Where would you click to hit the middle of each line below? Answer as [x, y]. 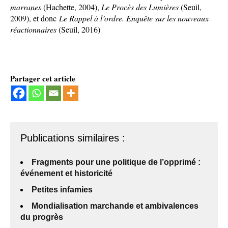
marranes [26, 7]
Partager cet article [43, 78]
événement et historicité [66, 173]
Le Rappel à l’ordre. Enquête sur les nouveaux [134, 18]
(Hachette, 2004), [71, 7]
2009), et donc [35, 18]
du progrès [42, 217]
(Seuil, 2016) [78, 29]
